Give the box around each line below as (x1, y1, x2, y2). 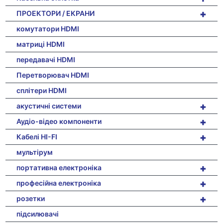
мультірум (16, 147, 53, 156)
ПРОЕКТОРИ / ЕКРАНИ (16, 8, 95, 17)
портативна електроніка (16, 163, 102, 172)
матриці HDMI (16, 39, 65, 48)
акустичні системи (16, 101, 82, 110)
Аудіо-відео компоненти (16, 116, 102, 125)
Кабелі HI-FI (16, 132, 58, 141)
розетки (16, 194, 45, 203)
